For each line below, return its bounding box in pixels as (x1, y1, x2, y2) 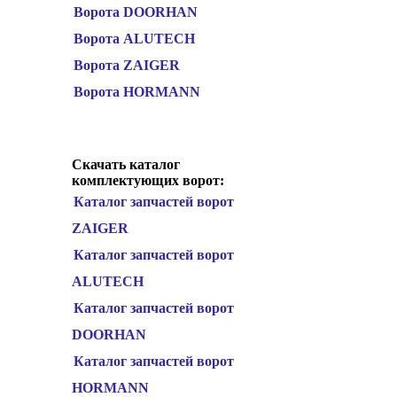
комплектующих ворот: (72, 173, 224, 188)
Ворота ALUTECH (74, 31, 195, 46)
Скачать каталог (72, 157, 180, 172)
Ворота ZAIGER (74, 58, 180, 73)
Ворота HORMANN (74, 84, 200, 99)
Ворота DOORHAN (74, 4, 198, 19)
